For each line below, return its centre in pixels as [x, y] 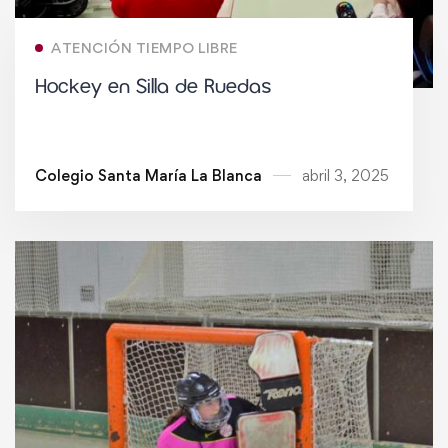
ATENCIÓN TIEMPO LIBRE [144, 48]
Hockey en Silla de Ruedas [153, 87]
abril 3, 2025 [345, 176]
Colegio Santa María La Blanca [148, 176]
